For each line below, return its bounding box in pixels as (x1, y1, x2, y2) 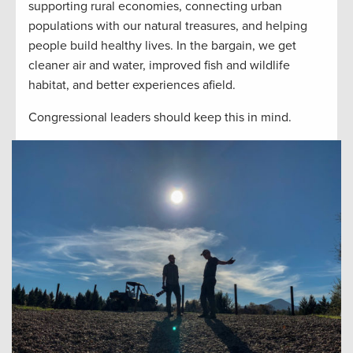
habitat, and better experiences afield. (28, 77, 236, 94)
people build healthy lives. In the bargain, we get (28, 38, 296, 54)
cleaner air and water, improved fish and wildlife (28, 58, 290, 74)
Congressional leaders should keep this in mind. (28, 110, 292, 126)
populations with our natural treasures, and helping (28, 18, 307, 35)
